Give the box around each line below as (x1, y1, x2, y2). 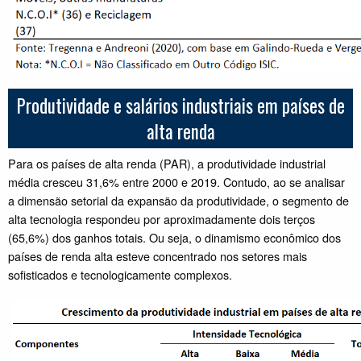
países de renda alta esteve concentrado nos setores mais (8, 247, 307, 264)
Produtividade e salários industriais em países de (16, 91, 345, 119)
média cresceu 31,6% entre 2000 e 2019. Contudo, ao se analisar (8, 172, 345, 190)
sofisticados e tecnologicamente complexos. (8, 265, 232, 283)
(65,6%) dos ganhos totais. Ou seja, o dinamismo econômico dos (8, 228, 341, 246)
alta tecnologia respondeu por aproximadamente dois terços (8, 210, 315, 227)
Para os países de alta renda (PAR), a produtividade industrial (8, 154, 326, 172)
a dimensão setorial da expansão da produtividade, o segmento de (8, 191, 349, 209)
